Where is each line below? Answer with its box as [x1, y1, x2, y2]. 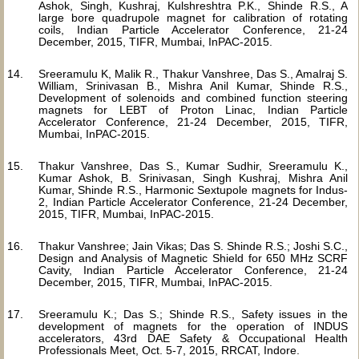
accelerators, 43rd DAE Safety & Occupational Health [38, 332, 349, 345]
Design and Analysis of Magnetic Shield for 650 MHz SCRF [38, 252, 349, 264]
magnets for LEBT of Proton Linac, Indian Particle [38, 103, 349, 116]
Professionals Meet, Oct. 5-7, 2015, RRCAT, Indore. [38, 344, 300, 357]
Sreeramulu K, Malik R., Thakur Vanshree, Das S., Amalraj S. [38, 67, 349, 80]
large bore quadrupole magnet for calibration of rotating [38, 11, 349, 24]
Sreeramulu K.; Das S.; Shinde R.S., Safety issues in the [38, 308, 349, 321]
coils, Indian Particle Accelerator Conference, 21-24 [38, 23, 349, 36]
